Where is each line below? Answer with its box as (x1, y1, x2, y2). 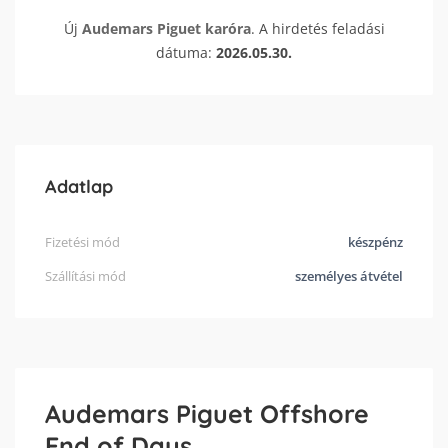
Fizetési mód (45, 233, 120, 252)
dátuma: (156, 43, 216, 63)
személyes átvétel (295, 267, 403, 286)
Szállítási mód (45, 267, 126, 286)
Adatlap (45, 175, 113, 199)
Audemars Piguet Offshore (45, 398, 369, 430)
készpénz (348, 233, 403, 252)
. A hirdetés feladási (250, 19, 385, 39)
